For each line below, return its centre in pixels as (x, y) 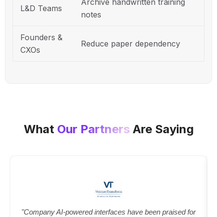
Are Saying (162, 129)
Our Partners (93, 129)
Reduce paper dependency (131, 43)
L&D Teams (41, 8)
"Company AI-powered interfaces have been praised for (108, 212)
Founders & (41, 37)
